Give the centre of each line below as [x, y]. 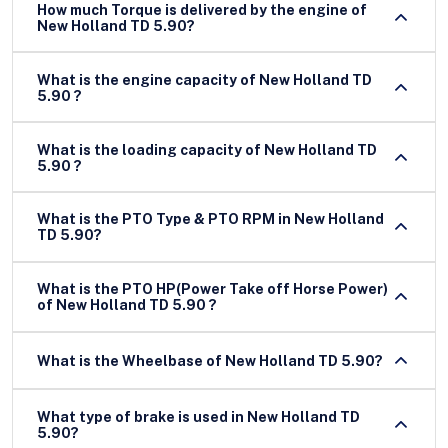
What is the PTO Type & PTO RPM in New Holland [210, 219]
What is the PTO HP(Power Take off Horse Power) [212, 289]
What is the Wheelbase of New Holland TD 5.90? [304, 360]
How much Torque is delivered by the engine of [202, 10]
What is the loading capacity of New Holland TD [150, 149]
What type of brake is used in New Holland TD [198, 416]
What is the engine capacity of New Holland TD [204, 79]
